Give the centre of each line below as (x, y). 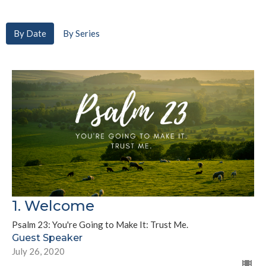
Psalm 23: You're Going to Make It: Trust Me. (100, 225)
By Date (30, 34)
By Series (81, 34)
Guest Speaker (47, 238)
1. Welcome (53, 206)
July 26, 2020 (38, 251)
